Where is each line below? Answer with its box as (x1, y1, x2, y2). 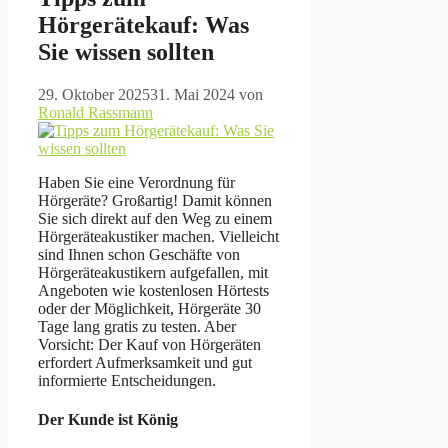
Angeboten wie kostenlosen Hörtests (38, 281, 269, 299)
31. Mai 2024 (150, 85, 235, 103)
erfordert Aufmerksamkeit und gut (38, 353, 252, 371)
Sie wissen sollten (38, 38, 214, 65)
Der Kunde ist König (38, 411, 178, 429)
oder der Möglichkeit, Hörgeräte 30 (38, 299, 261, 317)
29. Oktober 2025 (38, 85, 150, 103)
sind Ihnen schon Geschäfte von (38, 245, 240, 263)
